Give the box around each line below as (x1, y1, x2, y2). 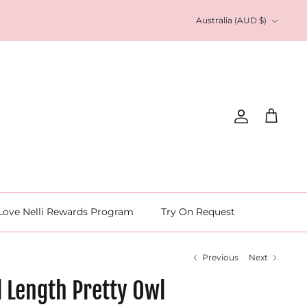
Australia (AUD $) (195, 14, 267, 25)
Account (248, 116, 284, 127)
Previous (202, 251, 239, 262)
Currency (195, 8, 234, 19)
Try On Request (160, 205, 235, 218)
